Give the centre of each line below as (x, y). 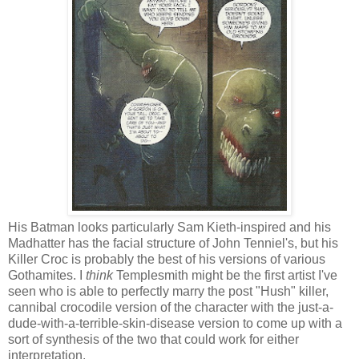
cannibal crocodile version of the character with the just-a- (171, 307)
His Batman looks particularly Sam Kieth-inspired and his (169, 227)
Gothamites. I (47, 275)
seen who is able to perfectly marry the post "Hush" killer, (168, 291)
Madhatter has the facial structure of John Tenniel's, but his (173, 243)
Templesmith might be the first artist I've (225, 275)
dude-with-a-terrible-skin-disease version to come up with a (175, 323)
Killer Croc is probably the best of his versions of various (167, 259)
